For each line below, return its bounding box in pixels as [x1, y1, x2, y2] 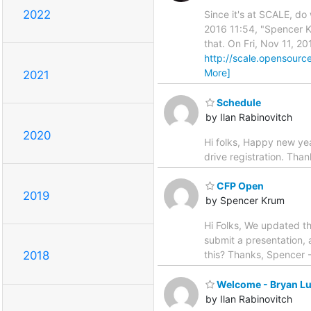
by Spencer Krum [205, 194, 285, 207]
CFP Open [215, 180, 264, 192]
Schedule [215, 96, 261, 108]
